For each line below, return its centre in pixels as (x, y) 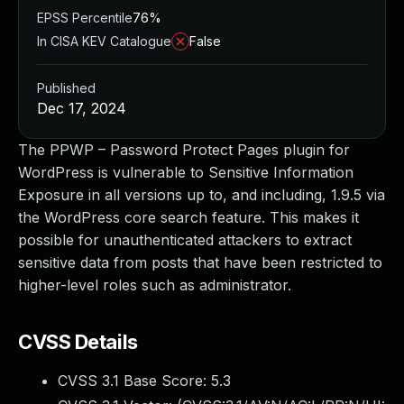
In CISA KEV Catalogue (104, 41)
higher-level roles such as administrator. (155, 285)
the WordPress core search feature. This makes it (188, 217)
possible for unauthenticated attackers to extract (185, 240)
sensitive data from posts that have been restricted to (200, 262)
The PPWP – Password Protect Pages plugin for (184, 150)
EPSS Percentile (85, 18)
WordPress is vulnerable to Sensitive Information (186, 172)
